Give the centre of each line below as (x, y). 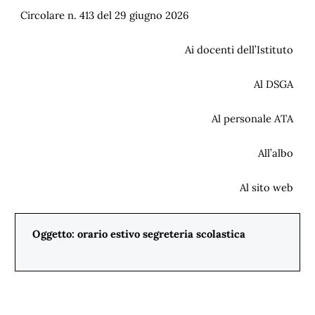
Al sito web (268, 187)
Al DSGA (275, 84)
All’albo (277, 153)
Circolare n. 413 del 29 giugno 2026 (108, 15)
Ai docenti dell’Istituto (240, 50)
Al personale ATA (254, 118)
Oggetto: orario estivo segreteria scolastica (139, 234)
